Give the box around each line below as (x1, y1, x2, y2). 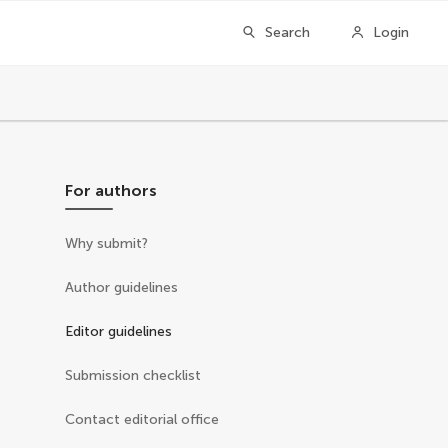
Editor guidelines (65, 323, 173, 340)
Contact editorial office (65, 411, 220, 428)
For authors (65, 181, 158, 200)
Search (265, 24, 310, 41)
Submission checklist (65, 367, 202, 384)
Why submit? (65, 235, 149, 252)
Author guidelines (65, 279, 179, 296)
